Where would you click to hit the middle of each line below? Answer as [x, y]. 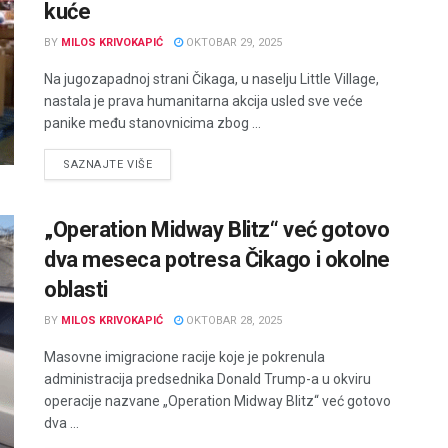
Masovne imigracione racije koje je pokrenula [184, 357]
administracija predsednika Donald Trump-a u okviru [207, 379]
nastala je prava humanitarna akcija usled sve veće [203, 101]
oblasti [76, 290]
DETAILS [175, 164]
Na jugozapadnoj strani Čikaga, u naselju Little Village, [211, 79]
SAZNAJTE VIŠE [108, 165]
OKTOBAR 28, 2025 [232, 321]
